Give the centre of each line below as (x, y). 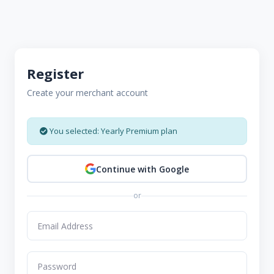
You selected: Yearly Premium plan (113, 131)
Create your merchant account (87, 93)
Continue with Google (143, 169)
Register (55, 73)
